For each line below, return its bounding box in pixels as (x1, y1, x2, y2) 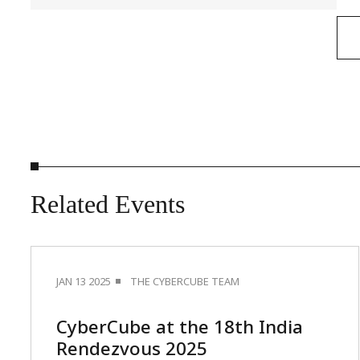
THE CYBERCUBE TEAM (130, 274, 240, 288)
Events (115, 190, 186, 219)
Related (31, 190, 109, 219)
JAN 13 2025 (56, 274, 112, 288)
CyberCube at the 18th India (56, 314, 304, 339)
